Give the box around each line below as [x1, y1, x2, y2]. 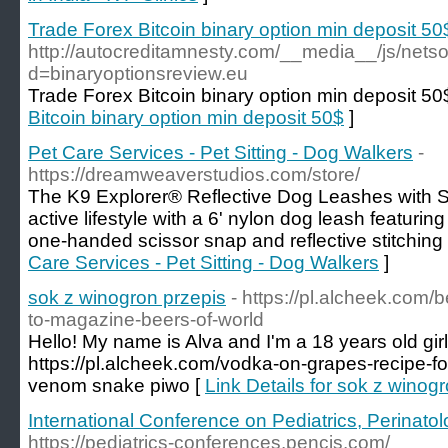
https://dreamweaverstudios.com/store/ [28, 164, 360, 185]
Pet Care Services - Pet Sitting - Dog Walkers [28, 142, 413, 163]
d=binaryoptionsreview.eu [28, 63, 248, 84]
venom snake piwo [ [28, 375, 205, 396]
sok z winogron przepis [28, 287, 226, 308]
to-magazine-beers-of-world [28, 309, 264, 330]
